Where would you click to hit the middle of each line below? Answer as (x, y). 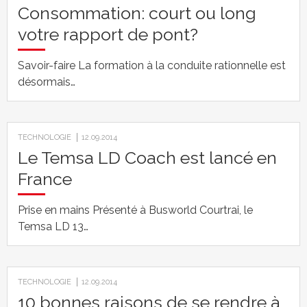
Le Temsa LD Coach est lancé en (147, 158)
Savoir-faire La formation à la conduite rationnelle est (152, 65)
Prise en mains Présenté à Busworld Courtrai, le (135, 210)
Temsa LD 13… (53, 226)
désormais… (47, 82)
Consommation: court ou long (137, 13)
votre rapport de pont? (108, 34)
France (45, 179)
